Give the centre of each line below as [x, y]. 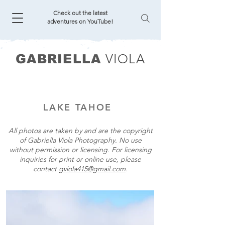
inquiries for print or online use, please [80, 159]
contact [46, 169]
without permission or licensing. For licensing [80, 150]
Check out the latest [80, 13]
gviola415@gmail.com [92, 169]
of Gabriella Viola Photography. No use [80, 140]
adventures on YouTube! [80, 21]
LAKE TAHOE [80, 107]
